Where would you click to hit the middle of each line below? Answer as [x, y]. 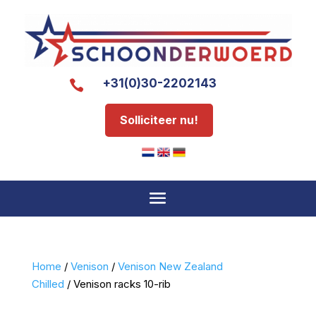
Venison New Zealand [170, 266]
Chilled [48, 284]
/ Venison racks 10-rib [117, 284]
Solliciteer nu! [159, 120]
